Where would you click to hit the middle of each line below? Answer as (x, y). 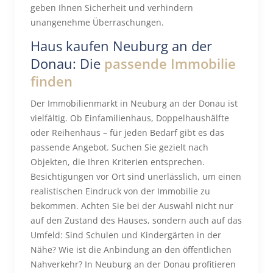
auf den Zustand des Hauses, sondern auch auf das (136, 220)
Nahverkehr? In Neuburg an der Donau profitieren (133, 264)
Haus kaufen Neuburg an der (121, 46)
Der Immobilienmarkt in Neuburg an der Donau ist (134, 103)
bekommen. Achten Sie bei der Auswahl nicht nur (132, 206)
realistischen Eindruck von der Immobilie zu (120, 191)
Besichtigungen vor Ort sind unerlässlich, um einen (136, 176)
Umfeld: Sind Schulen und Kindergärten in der (126, 235)
